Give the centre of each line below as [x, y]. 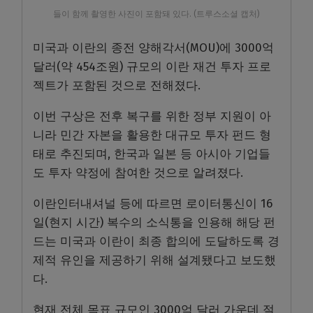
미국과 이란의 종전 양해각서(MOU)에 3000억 [153, 48]
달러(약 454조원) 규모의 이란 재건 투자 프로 [152, 67]
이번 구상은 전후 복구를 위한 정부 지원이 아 [152, 117]
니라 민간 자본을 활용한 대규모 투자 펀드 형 [152, 136]
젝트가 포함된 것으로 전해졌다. [117, 86]
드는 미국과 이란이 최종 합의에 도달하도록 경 [156, 242]
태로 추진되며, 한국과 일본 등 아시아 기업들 [152, 154]
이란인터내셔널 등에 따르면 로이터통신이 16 [153, 204]
